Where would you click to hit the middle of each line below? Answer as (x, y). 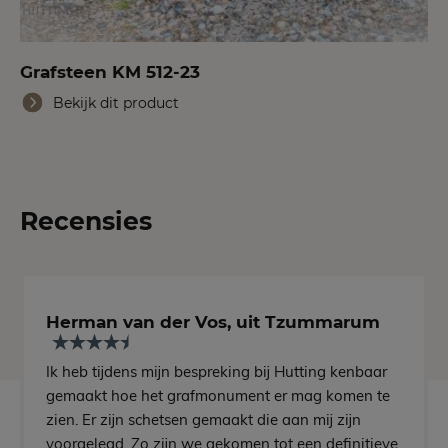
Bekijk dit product (116, 103)
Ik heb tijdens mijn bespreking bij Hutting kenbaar (217, 372)
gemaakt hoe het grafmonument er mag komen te (218, 396)
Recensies (86, 221)
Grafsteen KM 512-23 (110, 72)
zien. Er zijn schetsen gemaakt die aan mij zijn (204, 420)
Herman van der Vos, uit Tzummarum (213, 321)
